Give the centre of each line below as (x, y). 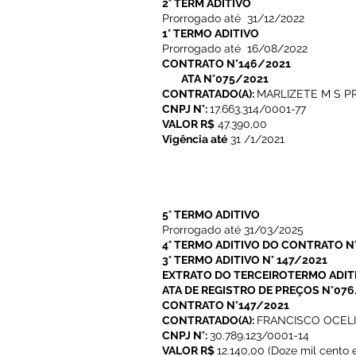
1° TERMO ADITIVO (211, 33)
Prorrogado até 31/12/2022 (233, 18)
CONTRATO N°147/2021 (226, 305)
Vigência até (195, 139)
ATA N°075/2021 (225, 79)
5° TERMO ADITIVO (212, 215)
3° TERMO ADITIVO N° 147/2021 (245, 260)
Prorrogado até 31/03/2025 (233, 230)
